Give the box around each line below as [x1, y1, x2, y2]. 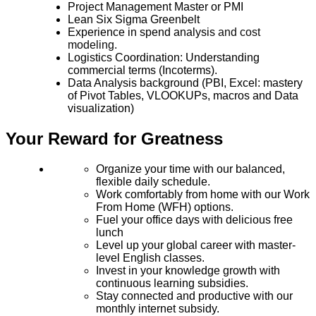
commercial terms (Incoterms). [68, 63, 217, 76]
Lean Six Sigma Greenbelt [68, 13, 200, 25]
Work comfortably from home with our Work [96, 188, 310, 200]
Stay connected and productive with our [96, 289, 293, 302]
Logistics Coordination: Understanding [68, 51, 260, 63]
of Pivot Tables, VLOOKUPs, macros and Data [68, 89, 298, 102]
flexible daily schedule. [96, 175, 210, 188]
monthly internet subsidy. [96, 302, 219, 315]
